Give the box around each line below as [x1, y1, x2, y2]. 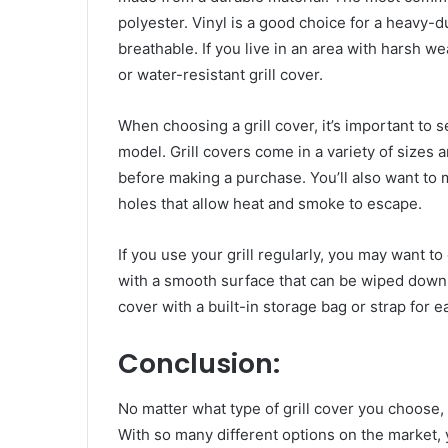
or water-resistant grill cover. [118, 65, 323, 85]
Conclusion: [118, 345, 280, 383]
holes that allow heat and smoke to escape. [118, 194, 422, 214]
